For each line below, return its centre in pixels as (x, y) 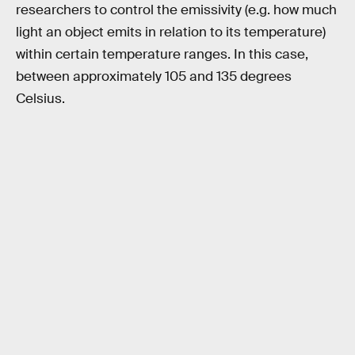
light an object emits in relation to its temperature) (171, 32)
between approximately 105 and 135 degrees (154, 76)
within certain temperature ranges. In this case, (162, 54)
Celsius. (40, 98)
